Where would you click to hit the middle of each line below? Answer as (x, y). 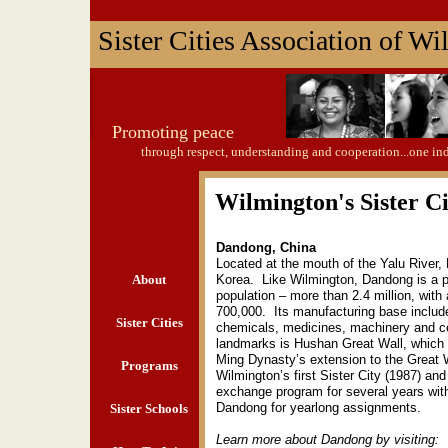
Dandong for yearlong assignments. (322, 407)
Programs (149, 365)
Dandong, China (266, 247)
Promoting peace (173, 132)
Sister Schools (149, 408)
